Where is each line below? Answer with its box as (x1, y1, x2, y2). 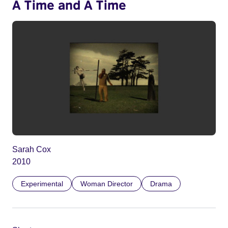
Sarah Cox (12, 145, 51, 154)
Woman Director (80, 180, 133, 188)
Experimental (21, 180, 63, 188)
